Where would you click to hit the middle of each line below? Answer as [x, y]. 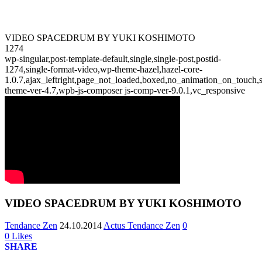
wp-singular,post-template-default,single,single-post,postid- [113, 59]
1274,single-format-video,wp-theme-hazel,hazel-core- [104, 69]
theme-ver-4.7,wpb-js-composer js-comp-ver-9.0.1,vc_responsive [125, 90]
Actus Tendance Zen [142, 226]
